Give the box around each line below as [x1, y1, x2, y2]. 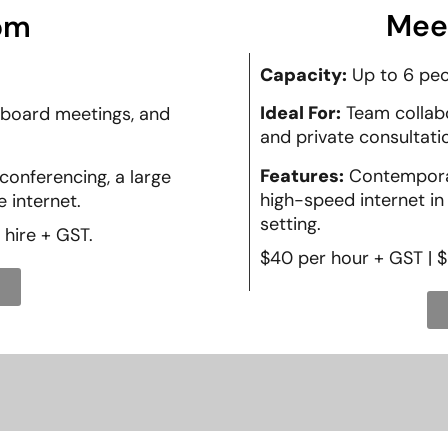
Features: [260, 163, 344, 188]
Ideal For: [260, 101, 341, 126]
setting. [260, 211, 321, 236]
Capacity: [260, 62, 347, 87]
